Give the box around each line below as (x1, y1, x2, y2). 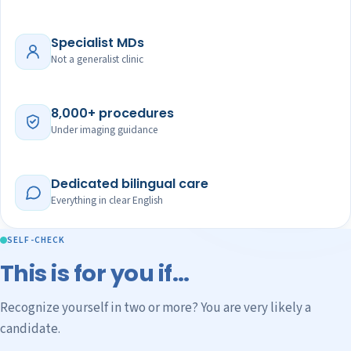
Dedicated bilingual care (51, 174, 208, 193)
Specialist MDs (51, 33, 144, 52)
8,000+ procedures (51, 103, 174, 122)
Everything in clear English (51, 192, 163, 208)
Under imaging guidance (51, 121, 158, 137)
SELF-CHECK (7, 233, 66, 248)
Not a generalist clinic (51, 51, 143, 67)
